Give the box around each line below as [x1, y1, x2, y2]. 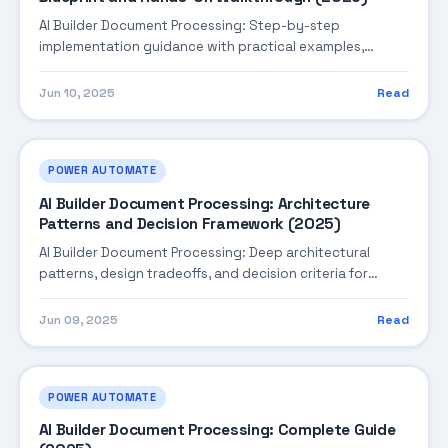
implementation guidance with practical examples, [38, 37, 364, 55]
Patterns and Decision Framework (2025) [38, 213, 341, 234]
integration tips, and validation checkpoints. [38, 58, 326, 76]
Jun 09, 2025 [38, 312, 118, 329]
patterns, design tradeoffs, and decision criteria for [38, 264, 368, 282]
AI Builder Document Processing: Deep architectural [38, 243, 370, 261]
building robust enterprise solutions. [38, 285, 275, 303]
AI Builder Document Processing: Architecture [38, 193, 370, 214]
